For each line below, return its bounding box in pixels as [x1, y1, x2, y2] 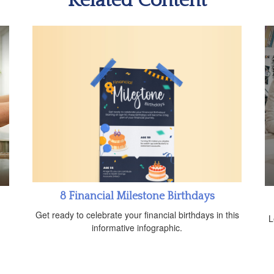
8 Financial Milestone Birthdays [59, 190, 215, 203]
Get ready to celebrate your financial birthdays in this [35, 209, 239, 221]
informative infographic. [92, 221, 182, 234]
